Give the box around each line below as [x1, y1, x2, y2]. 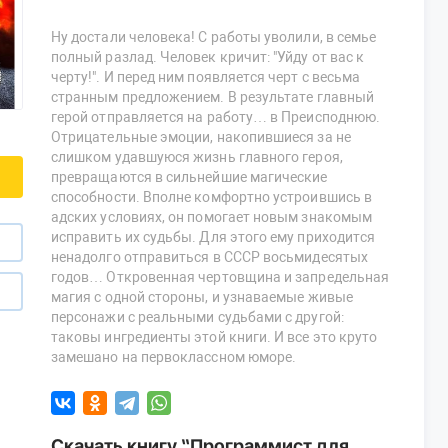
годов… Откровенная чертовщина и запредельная [51, 269, 390, 286]
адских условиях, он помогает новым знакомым [51, 209, 373, 226]
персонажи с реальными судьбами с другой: [51, 309, 344, 326]
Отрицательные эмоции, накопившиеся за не [51, 129, 351, 146]
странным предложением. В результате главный [51, 89, 375, 106]
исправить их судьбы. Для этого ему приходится [51, 229, 376, 246]
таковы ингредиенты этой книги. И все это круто [51, 329, 378, 346]
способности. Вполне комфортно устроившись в [51, 189, 373, 206]
